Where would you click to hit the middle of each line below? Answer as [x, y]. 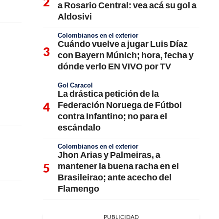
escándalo [79, 127]
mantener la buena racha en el [118, 165]
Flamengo [78, 188]
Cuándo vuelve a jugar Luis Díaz [123, 43]
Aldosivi [75, 16]
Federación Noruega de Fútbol [120, 104]
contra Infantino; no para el [112, 116]
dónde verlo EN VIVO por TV [114, 66]
